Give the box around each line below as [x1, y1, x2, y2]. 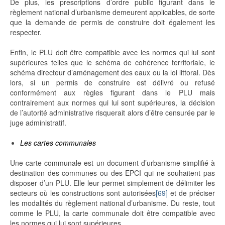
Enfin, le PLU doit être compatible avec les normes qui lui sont [10, 47, 215, 58]
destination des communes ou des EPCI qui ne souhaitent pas [10, 168, 215, 178]
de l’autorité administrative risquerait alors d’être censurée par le [10, 107, 215, 118]
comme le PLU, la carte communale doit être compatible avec [10, 208, 215, 218]
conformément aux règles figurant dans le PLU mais [10, 87, 215, 98]
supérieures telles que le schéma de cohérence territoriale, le [10, 57, 215, 68]
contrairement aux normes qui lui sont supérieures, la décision [10, 97, 215, 108]
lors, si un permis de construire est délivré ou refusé [10, 77, 215, 88]
